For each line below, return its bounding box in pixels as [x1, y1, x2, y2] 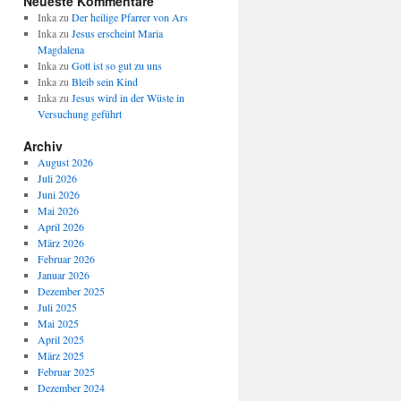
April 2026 [37, 219, 84, 234]
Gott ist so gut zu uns [71, 58, 162, 73]
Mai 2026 [37, 203, 79, 218]
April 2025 [37, 332, 84, 346]
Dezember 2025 [37, 284, 105, 298]
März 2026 [37, 235, 84, 250]
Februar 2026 [37, 252, 95, 266]
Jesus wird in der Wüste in [71, 90, 184, 105]
